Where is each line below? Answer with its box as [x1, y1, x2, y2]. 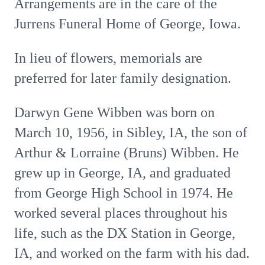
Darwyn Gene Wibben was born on [14, 105, 215, 120]
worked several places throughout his [14, 205, 227, 221]
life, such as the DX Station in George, [14, 225, 235, 241]
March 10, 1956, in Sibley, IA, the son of [14, 125, 247, 140]
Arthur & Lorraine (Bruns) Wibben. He [14, 145, 239, 160]
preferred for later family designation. [14, 70, 231, 86]
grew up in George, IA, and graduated [14, 165, 231, 180]
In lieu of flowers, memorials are [14, 50, 202, 66]
